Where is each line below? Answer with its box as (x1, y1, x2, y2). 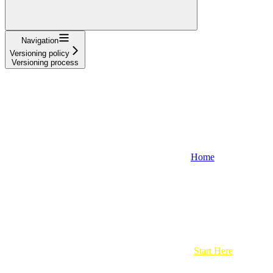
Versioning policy (10, 48, 69, 58)
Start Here (193, 245, 233, 256)
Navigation (21, 35, 58, 45)
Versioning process (12, 57, 79, 67)
